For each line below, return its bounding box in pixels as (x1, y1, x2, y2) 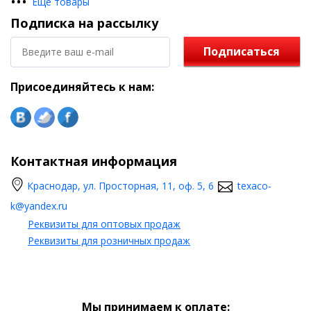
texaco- (237, 178, 271, 192)
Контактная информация (10, 152, 177, 169)
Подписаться (203, 43, 280, 59)
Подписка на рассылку (10, 14, 158, 31)
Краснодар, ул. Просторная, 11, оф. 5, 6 (27, 178, 214, 192)
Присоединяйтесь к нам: (10, 78, 154, 94)
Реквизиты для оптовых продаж (28, 217, 180, 230)
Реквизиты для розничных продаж (28, 233, 190, 247)
